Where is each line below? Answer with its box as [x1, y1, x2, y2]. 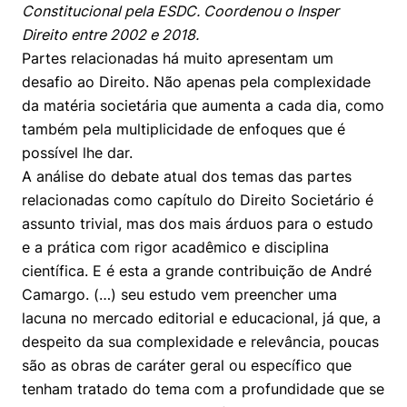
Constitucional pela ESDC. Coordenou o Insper [22, 2, 339, 20]
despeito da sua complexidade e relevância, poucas [22, 333, 379, 351]
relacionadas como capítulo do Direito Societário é [22, 191, 373, 209]
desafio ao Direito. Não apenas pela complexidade [22, 73, 371, 91]
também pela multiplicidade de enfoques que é [22, 120, 345, 138]
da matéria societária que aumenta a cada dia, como [22, 96, 384, 114]
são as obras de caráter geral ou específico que [22, 356, 352, 374]
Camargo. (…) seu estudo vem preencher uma [22, 285, 337, 303]
